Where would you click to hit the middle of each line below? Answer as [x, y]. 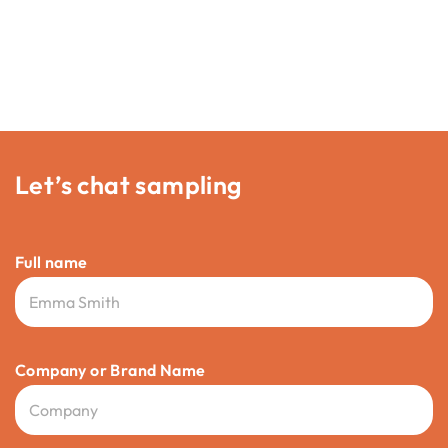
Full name [51, 261]
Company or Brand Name [110, 369]
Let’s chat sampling [128, 184]
